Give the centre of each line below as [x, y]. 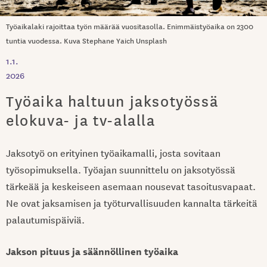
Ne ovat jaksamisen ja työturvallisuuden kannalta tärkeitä [132, 202]
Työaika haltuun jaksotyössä [112, 100]
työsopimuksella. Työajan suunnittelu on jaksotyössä [121, 169]
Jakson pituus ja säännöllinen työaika [92, 250]
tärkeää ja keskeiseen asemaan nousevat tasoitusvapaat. [131, 186]
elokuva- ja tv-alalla [81, 119]
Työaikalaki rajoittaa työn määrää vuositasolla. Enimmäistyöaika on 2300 [130, 26]
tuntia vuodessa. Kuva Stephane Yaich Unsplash [86, 40]
